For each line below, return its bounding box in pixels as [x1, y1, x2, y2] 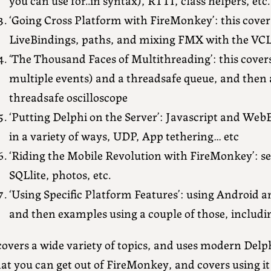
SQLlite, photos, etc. [8, 165, 111, 183]
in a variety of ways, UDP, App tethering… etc [8, 126, 239, 145]
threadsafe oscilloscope [8, 88, 128, 106]
